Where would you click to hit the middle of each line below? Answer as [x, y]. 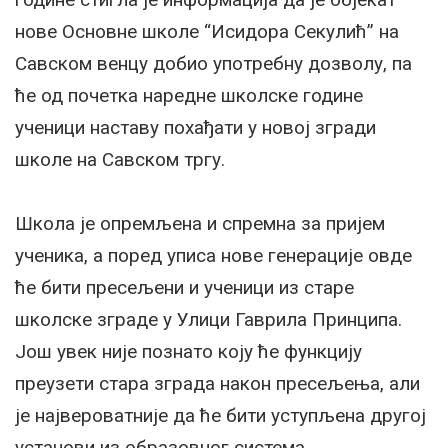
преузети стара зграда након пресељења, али [217, 384]
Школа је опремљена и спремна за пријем [200, 224]
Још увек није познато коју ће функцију [188, 352]
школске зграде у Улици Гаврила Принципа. [208, 320]
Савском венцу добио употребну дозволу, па [213, 64]
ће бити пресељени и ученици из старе [184, 288]
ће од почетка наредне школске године [189, 96]
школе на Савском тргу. [120, 160]
